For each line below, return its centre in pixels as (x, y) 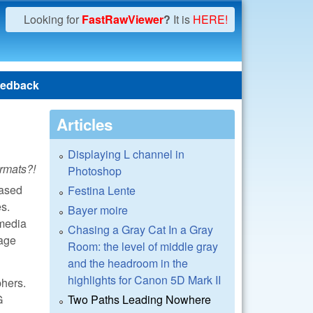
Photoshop (95, 171)
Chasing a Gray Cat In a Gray (140, 230)
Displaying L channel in (126, 154)
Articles (85, 124)
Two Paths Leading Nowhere (139, 299)
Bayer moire (98, 210)
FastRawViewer (123, 19)
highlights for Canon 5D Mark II (144, 280)
